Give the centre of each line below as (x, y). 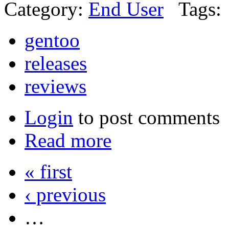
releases (56, 63)
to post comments (146, 118)
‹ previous (65, 195)
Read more (68, 141)
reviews (55, 86)
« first (48, 172)
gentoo (52, 40)
